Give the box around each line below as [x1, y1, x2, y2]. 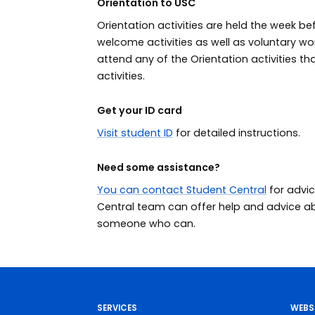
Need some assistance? [96, 160, 222, 174]
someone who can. [96, 216, 195, 231]
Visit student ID [96, 125, 173, 140]
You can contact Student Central [96, 182, 266, 197]
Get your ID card [96, 103, 182, 117]
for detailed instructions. [172, 125, 300, 140]
